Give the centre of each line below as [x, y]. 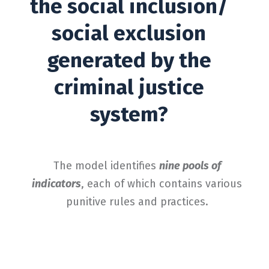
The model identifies [106, 166]
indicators [57, 184]
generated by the [129, 60]
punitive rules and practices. [137, 202]
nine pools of [190, 166]
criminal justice [129, 87]
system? [129, 114]
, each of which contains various [162, 184]
